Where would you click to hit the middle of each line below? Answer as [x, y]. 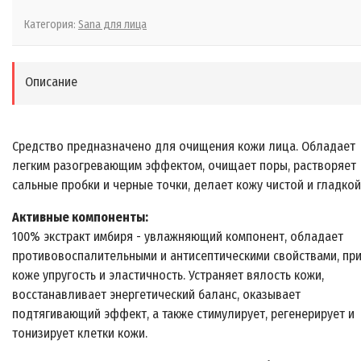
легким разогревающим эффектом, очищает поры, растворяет [184, 166]
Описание [51, 82]
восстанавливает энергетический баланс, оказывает [156, 295]
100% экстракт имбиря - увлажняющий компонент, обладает [178, 237]
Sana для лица [112, 25]
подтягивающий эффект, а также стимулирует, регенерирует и [183, 314]
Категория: [51, 25]
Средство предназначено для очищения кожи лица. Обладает [184, 146]
